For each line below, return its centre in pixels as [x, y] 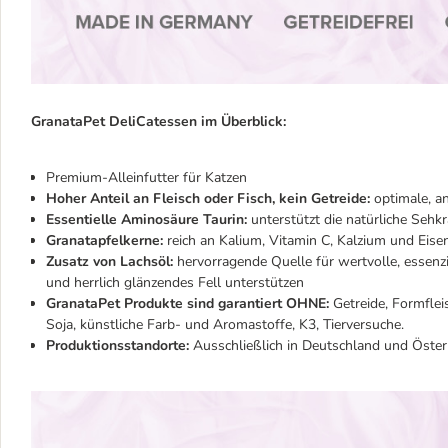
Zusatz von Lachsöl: [109, 262]
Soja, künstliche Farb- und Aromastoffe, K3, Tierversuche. [225, 325]
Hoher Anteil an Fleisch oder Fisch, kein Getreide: [208, 199]
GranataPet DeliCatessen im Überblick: [158, 122]
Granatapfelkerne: [104, 241]
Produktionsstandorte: [117, 346]
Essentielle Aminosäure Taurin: [146, 220]
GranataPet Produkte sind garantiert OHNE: [187, 304]
